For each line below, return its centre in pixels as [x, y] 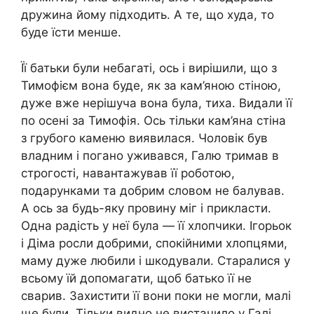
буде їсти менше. [71, 33]
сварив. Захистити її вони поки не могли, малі [156, 295]
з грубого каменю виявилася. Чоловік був [144, 138]
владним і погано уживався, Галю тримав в [150, 155]
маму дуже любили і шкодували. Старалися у [156, 260]
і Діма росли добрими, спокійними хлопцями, [154, 243]
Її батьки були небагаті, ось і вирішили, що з [149, 68]
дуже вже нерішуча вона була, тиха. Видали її [157, 103]
